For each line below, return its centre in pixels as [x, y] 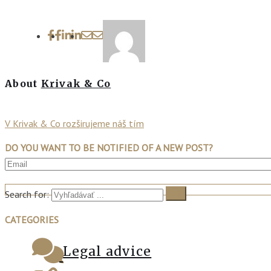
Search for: [27, 194]
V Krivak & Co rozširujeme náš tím [74, 123]
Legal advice [107, 251]
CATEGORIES [32, 219]
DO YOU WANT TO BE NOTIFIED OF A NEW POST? [109, 147]
